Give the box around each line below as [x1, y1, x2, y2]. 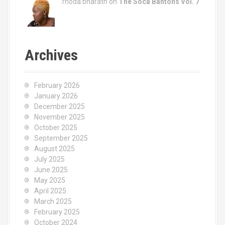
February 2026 [34, 81, 80, 89]
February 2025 [34, 208, 80, 216]
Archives [25, 46, 78, 64]
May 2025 [34, 176, 65, 184]
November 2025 [34, 113, 85, 121]
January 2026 [34, 92, 78, 100]
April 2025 [34, 187, 66, 195]
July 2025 [34, 155, 65, 163]
